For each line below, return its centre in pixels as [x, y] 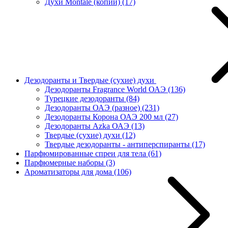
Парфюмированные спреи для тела [86, 153]
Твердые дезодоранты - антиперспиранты [118, 144]
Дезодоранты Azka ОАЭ [88, 126]
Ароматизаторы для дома [69, 172]
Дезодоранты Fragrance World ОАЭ [106, 89]
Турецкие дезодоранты [85, 98]
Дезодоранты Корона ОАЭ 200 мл [105, 117]
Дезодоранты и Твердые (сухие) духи [90, 80]
